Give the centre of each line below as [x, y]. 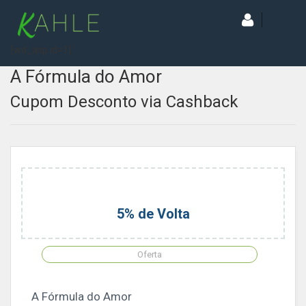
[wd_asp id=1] [41, 50]
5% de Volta [153, 214]
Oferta [150, 254]
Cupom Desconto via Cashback [124, 102]
